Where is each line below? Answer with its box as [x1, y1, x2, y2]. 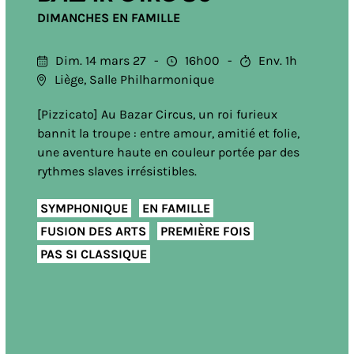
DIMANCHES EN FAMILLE [36, 10, 180, 25]
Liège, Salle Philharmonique [54, 72, 214, 87]
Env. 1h [258, 53, 297, 68]
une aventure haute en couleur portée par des [36, 145, 299, 160]
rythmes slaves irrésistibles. [36, 164, 197, 179]
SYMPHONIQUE [40, 200, 128, 216]
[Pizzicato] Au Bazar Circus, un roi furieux [36, 107, 277, 122]
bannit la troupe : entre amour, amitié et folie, [36, 126, 299, 141]
